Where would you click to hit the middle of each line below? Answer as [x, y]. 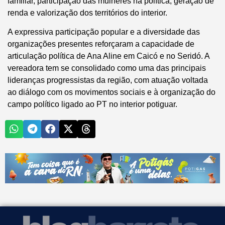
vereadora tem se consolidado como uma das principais [107, 68]
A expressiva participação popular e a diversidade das [104, 32]
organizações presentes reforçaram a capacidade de [101, 44]
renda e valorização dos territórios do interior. [87, 13]
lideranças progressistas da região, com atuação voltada [108, 80]
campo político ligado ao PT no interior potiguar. [92, 104]
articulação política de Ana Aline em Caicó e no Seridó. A [108, 56]
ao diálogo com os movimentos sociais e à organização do [111, 92]
